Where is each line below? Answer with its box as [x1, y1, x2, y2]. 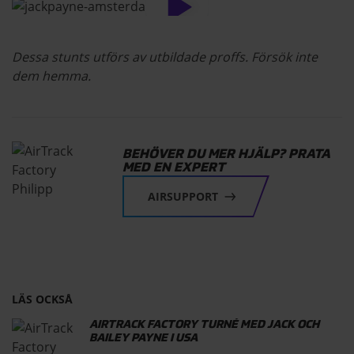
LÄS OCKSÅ [12, 292, 73, 307]
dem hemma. [12, 67, 91, 85]
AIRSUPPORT [148, 188, 218, 204]
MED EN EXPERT [122, 161, 225, 175]
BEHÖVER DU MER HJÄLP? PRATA [122, 148, 330, 161]
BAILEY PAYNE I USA [89, 333, 198, 345]
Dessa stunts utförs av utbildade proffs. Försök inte [12, 48, 318, 66]
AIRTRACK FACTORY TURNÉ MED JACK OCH [89, 319, 319, 331]
